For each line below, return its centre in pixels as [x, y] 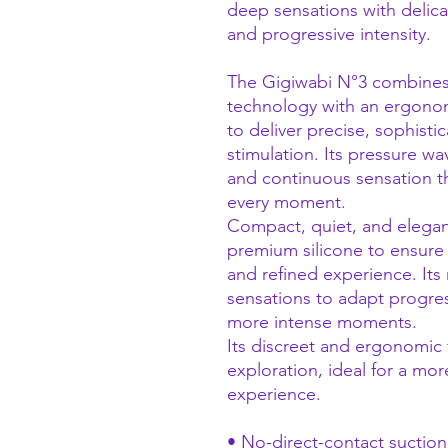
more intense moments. [322, 321]
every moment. [286, 201]
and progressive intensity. [329, 33]
